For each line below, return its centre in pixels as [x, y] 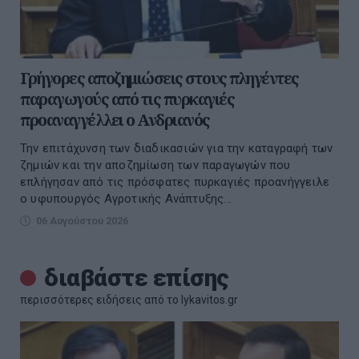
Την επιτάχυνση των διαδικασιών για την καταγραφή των [177, 149]
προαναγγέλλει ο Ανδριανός [115, 120]
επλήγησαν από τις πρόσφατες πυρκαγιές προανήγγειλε [175, 182]
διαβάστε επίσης [137, 278]
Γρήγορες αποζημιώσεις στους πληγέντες [159, 79]
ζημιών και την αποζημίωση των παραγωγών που [155, 165]
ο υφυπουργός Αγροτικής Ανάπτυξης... [126, 199]
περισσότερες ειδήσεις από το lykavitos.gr [129, 300]
